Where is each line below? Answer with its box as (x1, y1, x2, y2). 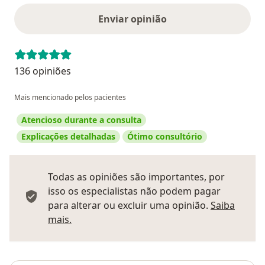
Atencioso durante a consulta (21, 114, 141, 126)
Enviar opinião (98, 12, 167, 26)
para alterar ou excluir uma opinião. (48, 199, 211, 212)
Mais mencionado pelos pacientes (14, 92, 126, 103)
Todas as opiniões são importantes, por (48, 170, 225, 184)
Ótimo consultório (127, 131, 202, 143)
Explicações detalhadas (21, 131, 115, 143)
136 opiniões (14, 64, 71, 78)
